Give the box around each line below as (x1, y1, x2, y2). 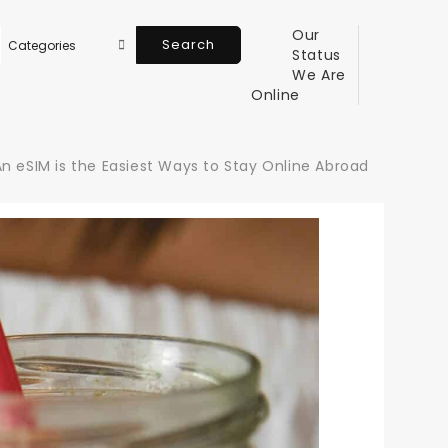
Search (162, 35, 216, 54)
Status (292, 45, 341, 65)
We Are (292, 65, 346, 85)
